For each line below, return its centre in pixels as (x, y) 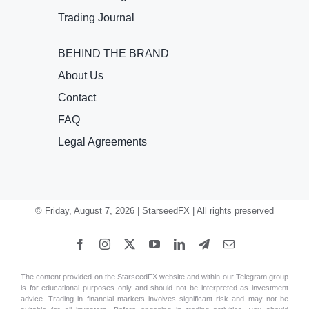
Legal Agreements (102, 142)
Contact (77, 98)
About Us (81, 76)
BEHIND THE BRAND (113, 54)
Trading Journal (96, 18)
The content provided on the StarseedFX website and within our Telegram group (154, 277)
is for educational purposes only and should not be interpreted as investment (154, 288)
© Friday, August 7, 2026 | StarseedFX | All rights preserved (154, 211)
